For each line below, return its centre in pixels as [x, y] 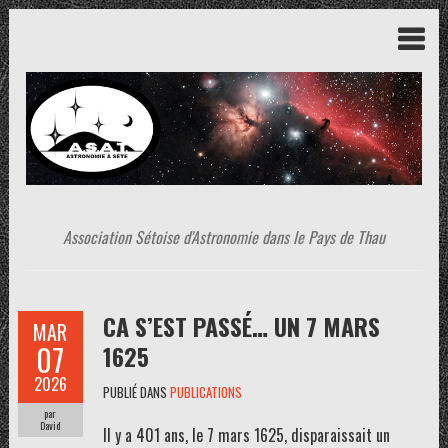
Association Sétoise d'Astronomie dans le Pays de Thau [223, 237]
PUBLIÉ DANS [136, 392]
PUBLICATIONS [205, 392]
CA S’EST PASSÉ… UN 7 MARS [241, 326]
